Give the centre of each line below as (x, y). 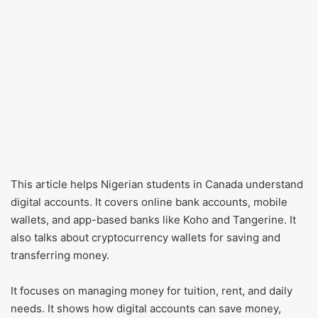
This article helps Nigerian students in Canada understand (157, 185)
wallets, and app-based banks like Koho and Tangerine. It (153, 220)
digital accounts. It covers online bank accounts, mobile (149, 202)
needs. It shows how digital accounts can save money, (146, 309)
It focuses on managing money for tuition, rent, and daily (152, 291)
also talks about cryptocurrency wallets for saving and (146, 238)
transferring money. (60, 256)
